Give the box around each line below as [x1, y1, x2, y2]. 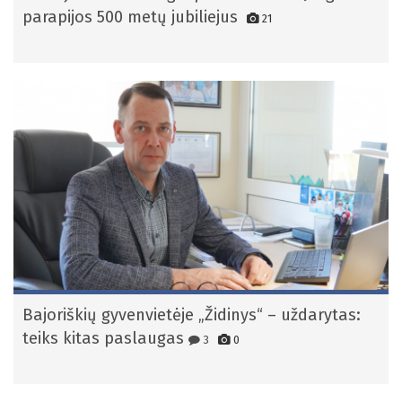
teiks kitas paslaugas [22, 328, 184, 349]
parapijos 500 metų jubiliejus [22, 6, 238, 27]
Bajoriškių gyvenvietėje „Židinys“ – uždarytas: [22, 305, 361, 326]
